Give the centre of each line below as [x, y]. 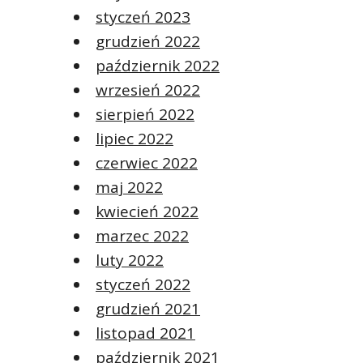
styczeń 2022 [143, 284]
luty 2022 [130, 260]
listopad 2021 [145, 333]
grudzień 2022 [148, 41]
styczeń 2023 [143, 17]
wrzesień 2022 [148, 90]
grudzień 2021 [148, 308]
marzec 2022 [142, 235]
